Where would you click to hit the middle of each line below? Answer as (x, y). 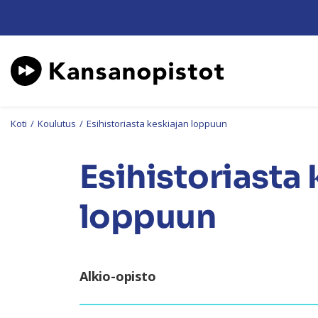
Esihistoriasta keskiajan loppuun (157, 124)
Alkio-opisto (117, 276)
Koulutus (57, 124)
